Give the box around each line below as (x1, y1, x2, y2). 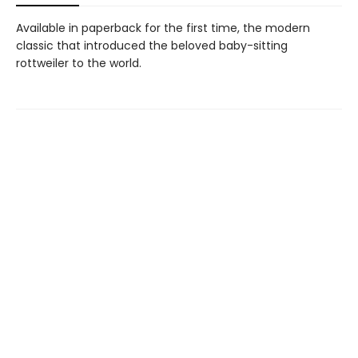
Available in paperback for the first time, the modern (16, 19, 310, 36)
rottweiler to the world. (16, 54, 141, 71)
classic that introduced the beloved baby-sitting (16, 37, 288, 54)
